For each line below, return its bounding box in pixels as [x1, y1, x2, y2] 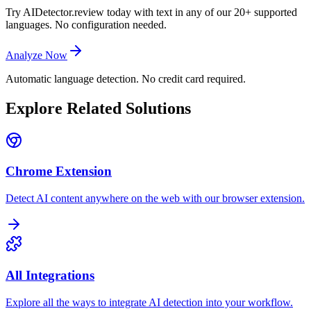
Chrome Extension [6, 164, 112, 179]
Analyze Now [6, 49, 67, 61]
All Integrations [6, 267, 94, 283]
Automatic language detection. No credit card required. [6, 72, 246, 85]
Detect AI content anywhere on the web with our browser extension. [6, 192, 305, 205]
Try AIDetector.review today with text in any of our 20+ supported [6, 6, 297, 18]
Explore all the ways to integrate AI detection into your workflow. [6, 296, 293, 308]
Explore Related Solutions [6, 99, 191, 117]
